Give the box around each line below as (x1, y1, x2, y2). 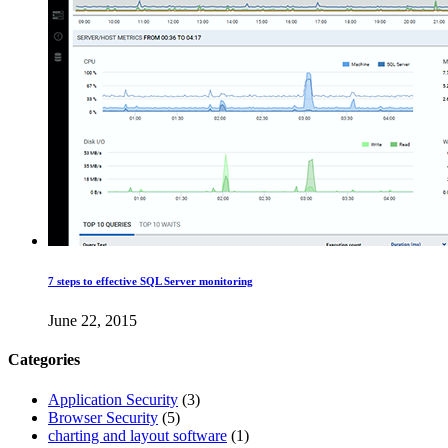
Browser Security (48, 408, 158, 426)
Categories (8, 351, 80, 369)
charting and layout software (48, 426, 227, 444)
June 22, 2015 (48, 312, 137, 330)
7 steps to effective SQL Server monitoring (48, 275, 253, 288)
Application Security (48, 390, 178, 408)
